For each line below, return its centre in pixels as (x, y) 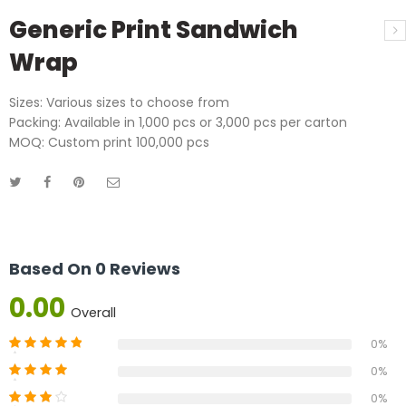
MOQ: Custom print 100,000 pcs (109, 142)
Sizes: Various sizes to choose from (119, 102)
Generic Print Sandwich (154, 29)
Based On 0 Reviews (95, 268)
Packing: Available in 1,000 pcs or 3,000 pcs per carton (178, 122)
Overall (93, 312)
